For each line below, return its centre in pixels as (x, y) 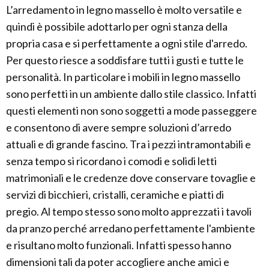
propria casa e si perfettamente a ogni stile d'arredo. (127, 44)
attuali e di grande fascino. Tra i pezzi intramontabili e (128, 144)
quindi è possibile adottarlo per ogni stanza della (117, 27)
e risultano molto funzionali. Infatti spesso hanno (119, 245)
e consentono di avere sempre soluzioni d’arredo (119, 128)
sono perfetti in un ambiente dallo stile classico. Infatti (131, 94)
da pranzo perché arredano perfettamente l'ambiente (131, 228)
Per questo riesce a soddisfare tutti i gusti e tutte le (125, 60)
